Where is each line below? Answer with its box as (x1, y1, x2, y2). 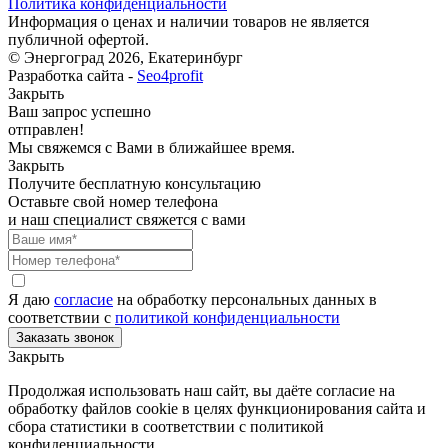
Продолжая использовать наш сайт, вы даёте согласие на (8, 381, 395, 399)
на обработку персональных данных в (113, 290, 377, 308)
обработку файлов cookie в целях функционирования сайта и (8, 399, 426, 417)
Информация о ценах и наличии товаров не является (8, 12, 369, 30)
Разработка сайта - (8, 66, 137, 84)
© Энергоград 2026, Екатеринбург (8, 48, 243, 66)
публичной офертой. (8, 30, 149, 48)
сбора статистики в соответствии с (8, 417, 250, 435)
